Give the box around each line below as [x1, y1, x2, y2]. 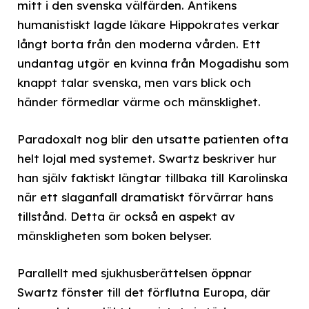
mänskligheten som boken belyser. [17, 228, 212, 243]
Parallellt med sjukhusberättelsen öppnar [17, 265, 252, 280]
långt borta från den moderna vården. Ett [17, 36, 261, 51]
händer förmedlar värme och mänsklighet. [17, 94, 261, 109]
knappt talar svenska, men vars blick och [17, 74, 251, 90]
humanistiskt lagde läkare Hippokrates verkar [17, 17, 279, 32]
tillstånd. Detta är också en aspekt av [17, 208, 235, 223]
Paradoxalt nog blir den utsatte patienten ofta [17, 131, 288, 146]
